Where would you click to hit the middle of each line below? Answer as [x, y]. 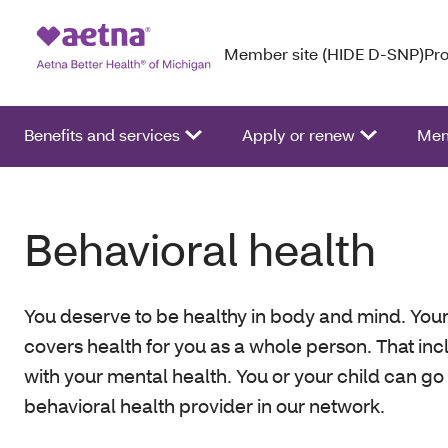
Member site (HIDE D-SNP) [324, 53]
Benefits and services [102, 134]
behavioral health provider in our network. [205, 405]
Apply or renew [298, 134]
